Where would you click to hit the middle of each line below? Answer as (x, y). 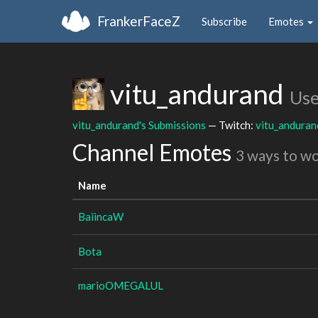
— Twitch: (231, 125)
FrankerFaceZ (139, 21)
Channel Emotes (154, 152)
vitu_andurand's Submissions (139, 125)
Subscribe (224, 21)
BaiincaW (101, 216)
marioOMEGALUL (121, 285)
